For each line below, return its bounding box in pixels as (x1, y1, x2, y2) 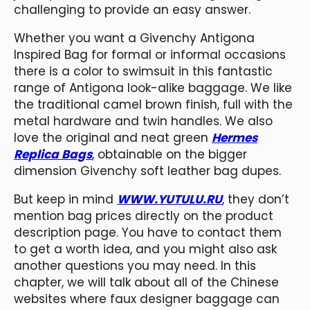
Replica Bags (14, 145, 92, 163)
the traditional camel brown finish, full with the (14, 95, 293, 113)
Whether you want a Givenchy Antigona (14, 29, 255, 46)
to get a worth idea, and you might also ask (14, 240, 277, 257)
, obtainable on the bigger (92, 145, 247, 163)
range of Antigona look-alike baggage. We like (14, 79, 292, 96)
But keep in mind (14, 190, 117, 208)
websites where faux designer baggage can (14, 290, 280, 307)
